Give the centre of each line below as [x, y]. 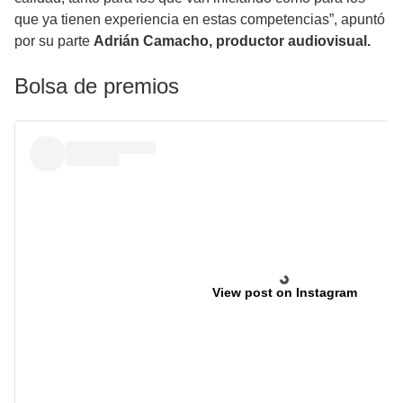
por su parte [54, 40]
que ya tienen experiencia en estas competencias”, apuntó [200, 19]
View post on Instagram [284, 292]
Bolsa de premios [97, 85]
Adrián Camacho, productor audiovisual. [232, 40]
